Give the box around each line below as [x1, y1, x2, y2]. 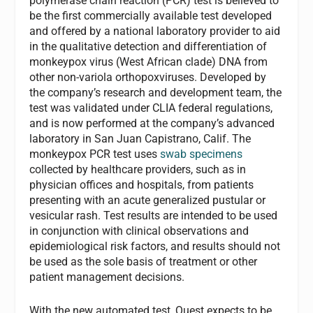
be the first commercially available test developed [29, 9, 272, 23]
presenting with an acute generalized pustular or [29, 194, 266, 208]
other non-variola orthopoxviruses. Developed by [29, 71, 267, 85]
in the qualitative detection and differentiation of [29, 40, 268, 54]
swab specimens [160, 147, 243, 161]
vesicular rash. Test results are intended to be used [29, 209, 278, 223]
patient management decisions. [29, 270, 185, 284]
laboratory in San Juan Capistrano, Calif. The [29, 132, 252, 146]
